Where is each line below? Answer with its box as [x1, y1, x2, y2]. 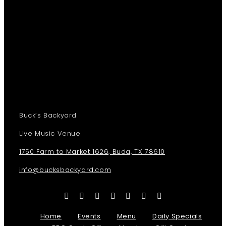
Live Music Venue [19, 129, 81, 138]
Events [77, 211, 101, 221]
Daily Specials [152, 211, 202, 221]
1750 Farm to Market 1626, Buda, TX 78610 [19, 147, 165, 156]
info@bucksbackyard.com [19, 165, 111, 175]
